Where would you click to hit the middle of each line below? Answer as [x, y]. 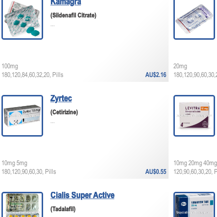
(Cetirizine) [64, 113]
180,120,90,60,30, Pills [29, 172]
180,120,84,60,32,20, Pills [32, 75]
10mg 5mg [14, 163]
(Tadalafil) [63, 210]
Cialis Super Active [82, 196]
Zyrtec [61, 99]
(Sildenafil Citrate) [73, 16]
